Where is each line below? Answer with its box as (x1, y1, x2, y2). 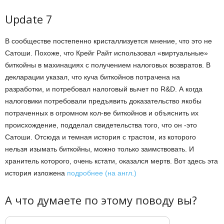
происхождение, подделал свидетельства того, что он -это (5, 120, 197, 129)
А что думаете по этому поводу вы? (5, 192, 197, 207)
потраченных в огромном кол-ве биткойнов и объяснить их (5, 108, 198, 117)
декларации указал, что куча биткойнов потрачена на (5, 72, 180, 81)
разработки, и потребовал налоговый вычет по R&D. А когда (5, 84, 202, 93)
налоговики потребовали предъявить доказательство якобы (5, 96, 201, 105)
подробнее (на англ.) (67, 168, 136, 177)
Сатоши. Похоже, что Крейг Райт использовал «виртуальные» (5, 48, 208, 57)
